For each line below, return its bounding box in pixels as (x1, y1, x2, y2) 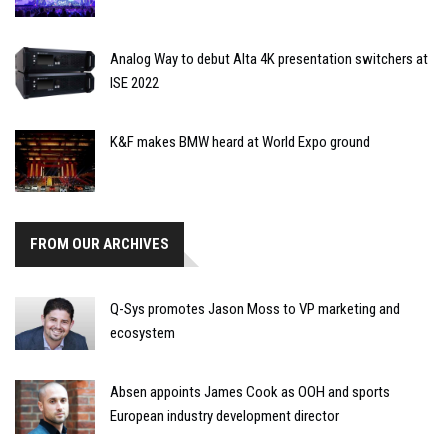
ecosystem (110, 324, 175, 343)
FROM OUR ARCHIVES (30, 235, 169, 254)
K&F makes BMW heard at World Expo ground (110, 133, 370, 152)
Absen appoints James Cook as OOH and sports (110, 383, 390, 402)
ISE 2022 (110, 74, 159, 93)
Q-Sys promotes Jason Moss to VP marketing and (110, 300, 400, 319)
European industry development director (110, 407, 339, 426)
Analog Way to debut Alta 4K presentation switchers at (110, 50, 428, 69)
